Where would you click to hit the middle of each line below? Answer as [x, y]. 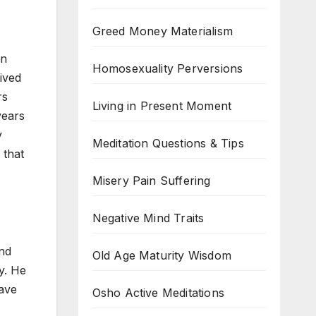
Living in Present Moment [162, 106]
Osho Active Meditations [158, 293]
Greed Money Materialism [163, 31]
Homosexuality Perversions [168, 68]
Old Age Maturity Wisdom [162, 255]
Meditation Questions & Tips [168, 143]
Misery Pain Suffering [151, 181]
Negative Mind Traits [148, 218]
